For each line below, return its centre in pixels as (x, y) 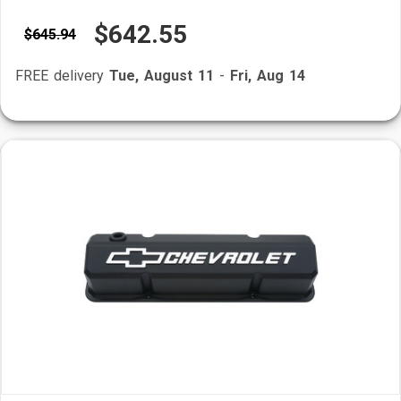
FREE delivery (62, 76)
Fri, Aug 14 (268, 76)
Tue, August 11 (162, 76)
